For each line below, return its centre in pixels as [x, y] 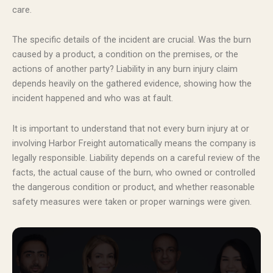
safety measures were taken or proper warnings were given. [132, 201]
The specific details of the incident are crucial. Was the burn [132, 40]
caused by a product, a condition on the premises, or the [125, 55]
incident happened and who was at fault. [93, 98]
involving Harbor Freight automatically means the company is [134, 143]
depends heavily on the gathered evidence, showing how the [132, 84]
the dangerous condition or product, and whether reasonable [133, 187]
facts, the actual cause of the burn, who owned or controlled [134, 172]
